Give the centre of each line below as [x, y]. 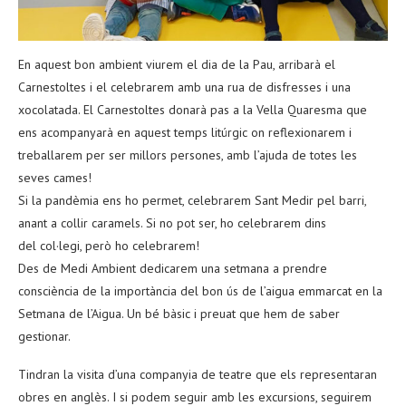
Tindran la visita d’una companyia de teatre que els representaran [198, 374]
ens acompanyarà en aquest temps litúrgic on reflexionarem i [185, 132]
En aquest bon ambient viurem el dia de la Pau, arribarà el [177, 64]
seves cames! [55, 177]
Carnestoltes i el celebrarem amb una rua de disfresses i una [184, 87]
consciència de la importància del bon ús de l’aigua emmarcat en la [200, 290]
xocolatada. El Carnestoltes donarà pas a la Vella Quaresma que [193, 109]
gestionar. [44, 336]
